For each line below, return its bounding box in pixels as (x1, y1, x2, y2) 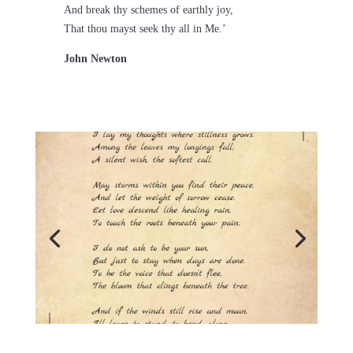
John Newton (63, 53, 127, 65)
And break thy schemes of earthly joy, (63, 4, 233, 17)
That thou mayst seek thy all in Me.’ (63, 23, 226, 35)
